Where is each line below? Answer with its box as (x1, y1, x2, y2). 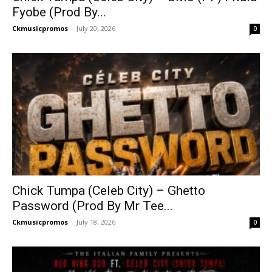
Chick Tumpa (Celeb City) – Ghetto (12, 183, 205, 198)
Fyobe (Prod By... (12, 5, 106, 20)
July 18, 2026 (76, 217, 115, 226)
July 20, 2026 (76, 24, 115, 33)
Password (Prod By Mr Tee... (12, 198, 173, 213)
